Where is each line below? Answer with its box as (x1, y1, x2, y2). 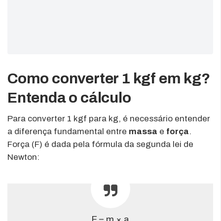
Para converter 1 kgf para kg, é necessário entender (7, 113, 210, 123)
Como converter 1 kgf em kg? (7, 70, 210, 86)
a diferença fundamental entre (7, 126, 129, 136)
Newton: (7, 152, 39, 162)
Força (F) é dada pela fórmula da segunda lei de (7, 139, 193, 149)
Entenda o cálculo (7, 89, 131, 106)
